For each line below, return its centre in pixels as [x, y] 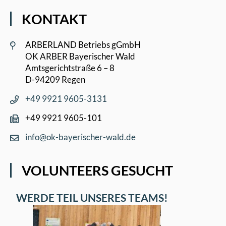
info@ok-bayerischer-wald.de [80, 137]
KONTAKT [54, 19]
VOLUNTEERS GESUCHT [97, 170]
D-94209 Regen [55, 79]
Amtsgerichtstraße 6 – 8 [70, 68]
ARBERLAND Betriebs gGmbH [83, 44]
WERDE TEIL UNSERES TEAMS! [90, 197]
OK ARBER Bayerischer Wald [80, 56]
